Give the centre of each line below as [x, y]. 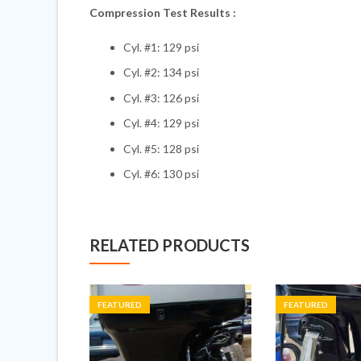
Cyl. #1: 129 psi [161, 47]
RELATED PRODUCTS [170, 245]
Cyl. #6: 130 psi [161, 174]
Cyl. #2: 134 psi [161, 73]
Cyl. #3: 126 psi [161, 98]
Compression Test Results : [163, 12]
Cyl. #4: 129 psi [161, 123]
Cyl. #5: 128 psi [161, 148]
